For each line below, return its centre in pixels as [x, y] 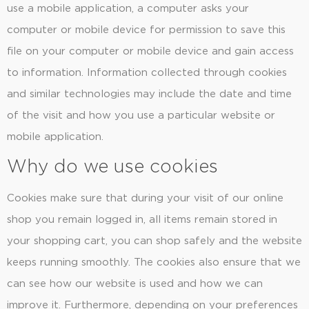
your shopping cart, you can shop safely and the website [154, 241]
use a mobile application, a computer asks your [128, 8]
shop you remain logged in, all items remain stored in [142, 220]
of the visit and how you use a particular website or [141, 115]
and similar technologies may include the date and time [149, 94]
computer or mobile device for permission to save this [146, 30]
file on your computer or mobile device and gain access [150, 51]
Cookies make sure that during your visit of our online [145, 199]
